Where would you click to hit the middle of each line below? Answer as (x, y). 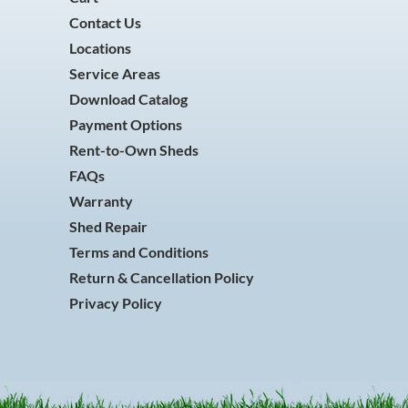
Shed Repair (108, 226)
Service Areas (115, 73)
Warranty (101, 201)
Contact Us (105, 22)
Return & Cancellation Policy (162, 277)
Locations (100, 48)
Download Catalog (128, 99)
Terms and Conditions (139, 252)
